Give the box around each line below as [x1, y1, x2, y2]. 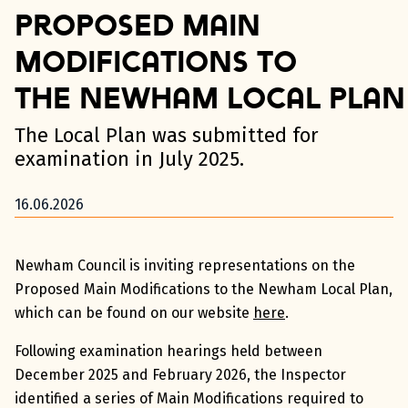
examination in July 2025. [15, 147, 244, 171]
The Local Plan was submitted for [15, 123, 319, 148]
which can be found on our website [15, 304, 253, 321]
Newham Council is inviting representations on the [15, 257, 355, 274]
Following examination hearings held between [15, 342, 322, 360]
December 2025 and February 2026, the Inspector [15, 366, 346, 383]
